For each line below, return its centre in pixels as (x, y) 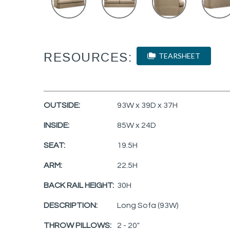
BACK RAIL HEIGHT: (79, 185)
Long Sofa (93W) (148, 205)
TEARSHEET (178, 56)
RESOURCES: (88, 57)
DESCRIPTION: (71, 205)
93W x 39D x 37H (147, 105)
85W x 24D (137, 125)
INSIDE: (56, 125)
